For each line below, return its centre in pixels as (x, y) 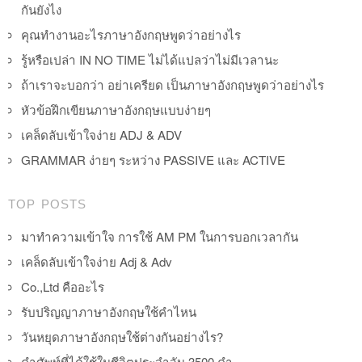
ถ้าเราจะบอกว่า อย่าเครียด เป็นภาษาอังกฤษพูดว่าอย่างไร (173, 84)
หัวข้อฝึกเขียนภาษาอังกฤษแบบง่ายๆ (116, 109)
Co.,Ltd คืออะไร (63, 286)
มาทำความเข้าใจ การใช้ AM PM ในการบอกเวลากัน (160, 236)
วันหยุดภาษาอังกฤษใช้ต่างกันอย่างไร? (122, 336)
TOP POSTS (47, 204)
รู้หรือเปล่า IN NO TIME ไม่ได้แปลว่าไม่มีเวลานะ (150, 59)
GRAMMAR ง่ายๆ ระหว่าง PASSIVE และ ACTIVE (153, 159)
